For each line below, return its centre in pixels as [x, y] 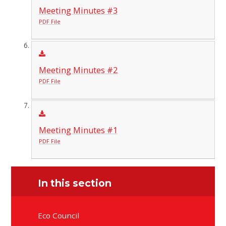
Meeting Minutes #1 [78, 130]
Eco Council [59, 215]
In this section [75, 183]
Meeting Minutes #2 [78, 70]
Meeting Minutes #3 [78, 10]
